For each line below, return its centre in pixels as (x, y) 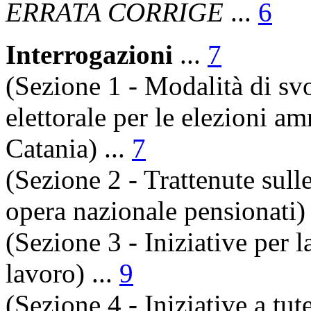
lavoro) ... (62, 273)
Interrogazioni (89, 54)
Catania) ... (69, 148)
